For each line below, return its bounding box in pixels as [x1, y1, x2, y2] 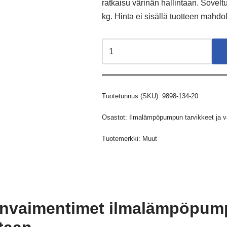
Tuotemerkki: [102, 135, 143, 142]
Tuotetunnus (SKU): [102, 92, 163, 100]
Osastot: [102, 113, 130, 121]
